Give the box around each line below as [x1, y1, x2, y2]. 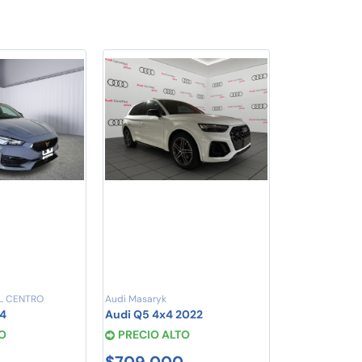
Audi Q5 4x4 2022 [104, 307, 203, 322]
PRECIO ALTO [117, 327, 190, 343]
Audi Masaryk [104, 293, 166, 306]
